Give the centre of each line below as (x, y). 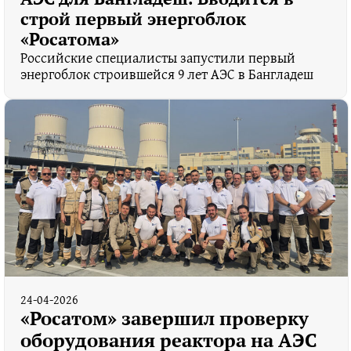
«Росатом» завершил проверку (165, 318)
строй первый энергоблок (133, 18)
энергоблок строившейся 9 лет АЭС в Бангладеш (167, 74)
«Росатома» (70, 38)
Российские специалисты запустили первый (158, 57)
